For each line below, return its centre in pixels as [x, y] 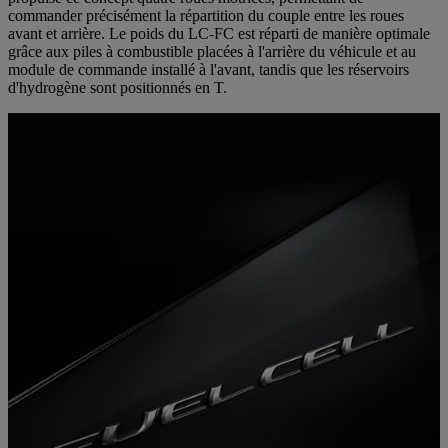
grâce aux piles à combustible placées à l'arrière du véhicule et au [212, 51]
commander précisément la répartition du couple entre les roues [206, 15]
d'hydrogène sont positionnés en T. [117, 87]
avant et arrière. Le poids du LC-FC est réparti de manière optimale [219, 33]
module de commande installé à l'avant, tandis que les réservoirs [208, 69]
